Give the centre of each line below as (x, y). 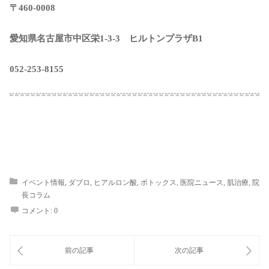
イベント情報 (43, 183)
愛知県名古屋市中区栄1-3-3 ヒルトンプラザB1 (106, 39)
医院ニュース (202, 183)
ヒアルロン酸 (115, 183)
